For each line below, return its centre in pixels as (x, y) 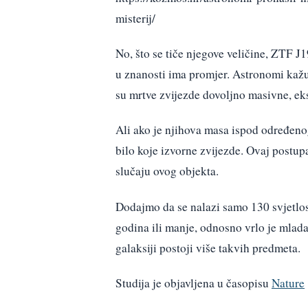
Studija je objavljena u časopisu (194, 283)
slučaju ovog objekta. (167, 171)
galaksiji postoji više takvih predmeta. (208, 247)
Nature (288, 283)
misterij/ (135, 19)
